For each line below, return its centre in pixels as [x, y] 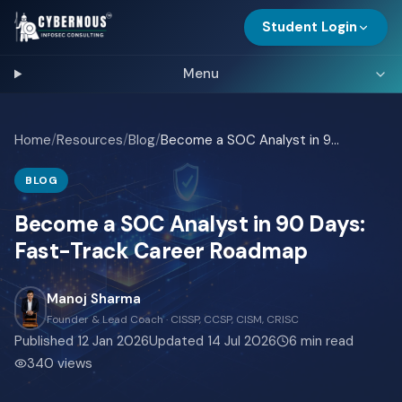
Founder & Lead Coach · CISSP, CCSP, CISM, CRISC [173, 319]
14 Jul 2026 [242, 341]
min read [325, 341]
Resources [90, 140]
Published [46, 341]
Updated [178, 341]
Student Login [310, 27]
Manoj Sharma [94, 298]
